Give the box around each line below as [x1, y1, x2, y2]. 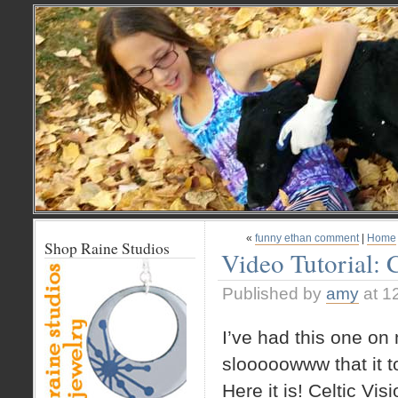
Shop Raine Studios [44, 238, 170, 259]
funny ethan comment [255, 232, 359, 244]
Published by [222, 284, 326, 303]
